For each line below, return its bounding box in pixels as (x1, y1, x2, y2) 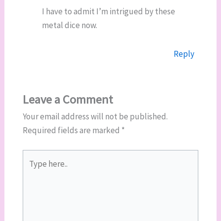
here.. (22, 164, 41, 176)
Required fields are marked (22, 125, 121, 136)
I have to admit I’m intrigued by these (42, 6, 176, 17)
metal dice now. (42, 20, 98, 31)
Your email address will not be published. (22, 111, 168, 122)
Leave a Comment (22, 92, 113, 108)
